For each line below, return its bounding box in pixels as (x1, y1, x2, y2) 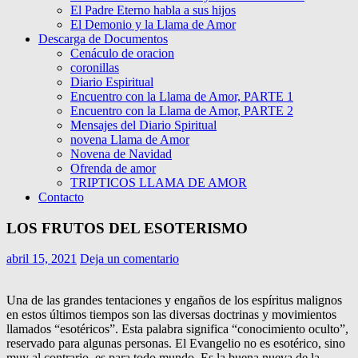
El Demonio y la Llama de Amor (70, 18, 236, 31)
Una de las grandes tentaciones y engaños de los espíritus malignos (6, 293, 342, 308)
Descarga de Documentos (38, 32, 168, 46)
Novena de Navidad (70, 147, 172, 161)
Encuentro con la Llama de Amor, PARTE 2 (70, 104, 293, 117)
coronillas (70, 61, 119, 74)
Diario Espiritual (70, 75, 153, 89)
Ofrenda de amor (70, 161, 156, 175)
